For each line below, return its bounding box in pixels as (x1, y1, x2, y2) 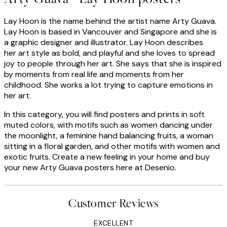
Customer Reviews (68, 196, 159, 212)
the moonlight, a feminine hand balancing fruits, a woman (4, 130, 213, 141)
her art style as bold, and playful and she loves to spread (4, 48, 215, 59)
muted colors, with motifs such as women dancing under (4, 120, 213, 131)
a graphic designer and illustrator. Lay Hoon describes (4, 37, 203, 48)
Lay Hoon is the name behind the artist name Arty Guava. (4, 16, 216, 27)
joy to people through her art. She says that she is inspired (4, 58, 221, 69)
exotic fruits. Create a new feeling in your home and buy (4, 152, 210, 163)
